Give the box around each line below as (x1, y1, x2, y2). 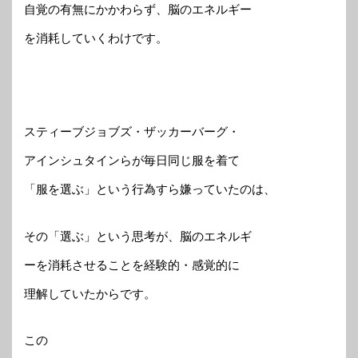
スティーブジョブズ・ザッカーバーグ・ (24, 125, 240, 139)
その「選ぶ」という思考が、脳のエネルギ (24, 229, 252, 243)
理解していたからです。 (24, 286, 156, 300)
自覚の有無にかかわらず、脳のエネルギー (24, 2, 252, 17)
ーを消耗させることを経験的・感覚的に (24, 257, 240, 272)
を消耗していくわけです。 (24, 31, 168, 46)
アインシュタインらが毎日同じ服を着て (24, 153, 240, 168)
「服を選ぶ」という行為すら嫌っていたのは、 (24, 182, 276, 197)
